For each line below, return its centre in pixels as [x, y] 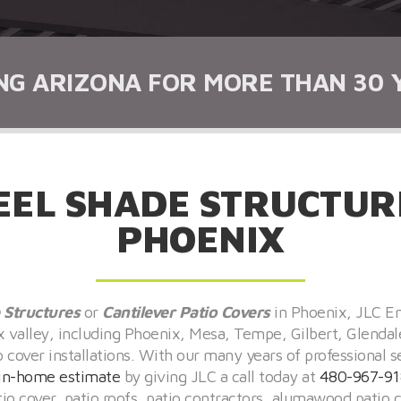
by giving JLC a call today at [220, 376]
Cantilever [138, 312]
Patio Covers [226, 312]
